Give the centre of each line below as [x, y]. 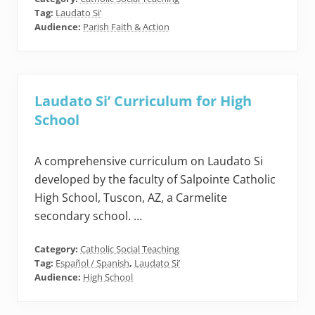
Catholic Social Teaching [130, 249]
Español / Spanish [92, 263]
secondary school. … [88, 216]
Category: [57, 249]
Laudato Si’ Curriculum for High [143, 101]
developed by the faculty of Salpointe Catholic [155, 180]
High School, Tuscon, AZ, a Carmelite [131, 198]
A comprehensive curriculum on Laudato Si [149, 161]
